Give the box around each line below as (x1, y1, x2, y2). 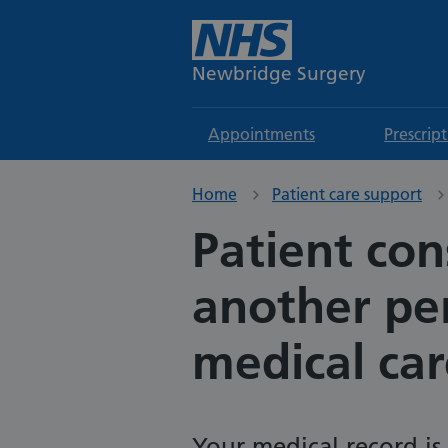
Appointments (208, 124, 315, 144)
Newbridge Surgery (192, 62, 366, 85)
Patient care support (272, 184, 422, 204)
